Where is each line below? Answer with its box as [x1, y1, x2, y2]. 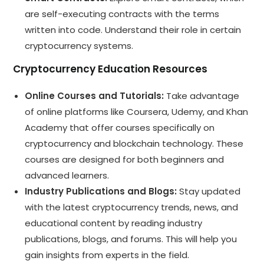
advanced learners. [25, 169, 110, 181]
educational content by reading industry [25, 216, 203, 229]
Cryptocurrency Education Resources [13, 61, 208, 76]
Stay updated [177, 184, 241, 197]
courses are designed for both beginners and [25, 153, 225, 166]
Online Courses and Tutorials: [25, 89, 164, 102]
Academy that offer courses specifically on [25, 121, 215, 134]
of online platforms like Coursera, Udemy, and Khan [25, 105, 249, 118]
